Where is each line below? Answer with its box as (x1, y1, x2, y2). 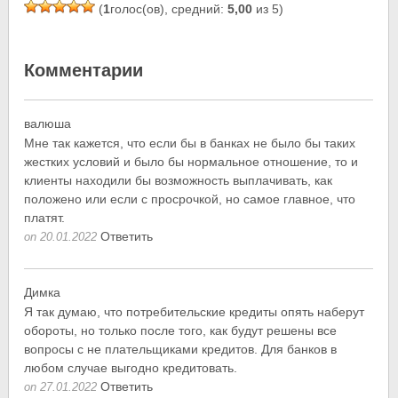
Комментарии (24, 55, 144, 85)
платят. (24, 211, 66, 226)
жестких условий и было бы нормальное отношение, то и (24, 155, 359, 170)
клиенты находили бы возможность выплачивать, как (24, 173, 333, 188)
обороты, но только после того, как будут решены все (24, 323, 338, 338)
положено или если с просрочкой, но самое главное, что (24, 192, 356, 207)
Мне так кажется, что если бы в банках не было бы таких (24, 136, 356, 151)
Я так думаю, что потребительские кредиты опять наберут (24, 305, 365, 320)
